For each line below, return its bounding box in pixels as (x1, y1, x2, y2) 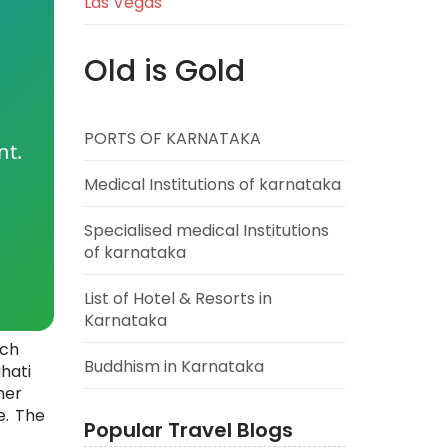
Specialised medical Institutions (83, 219, 329, 242)
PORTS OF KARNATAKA (83, 127, 261, 150)
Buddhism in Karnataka (83, 355, 264, 378)
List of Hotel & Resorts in (83, 287, 272, 310)
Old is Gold (83, 50, 245, 92)
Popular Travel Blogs (83, 416, 293, 444)
